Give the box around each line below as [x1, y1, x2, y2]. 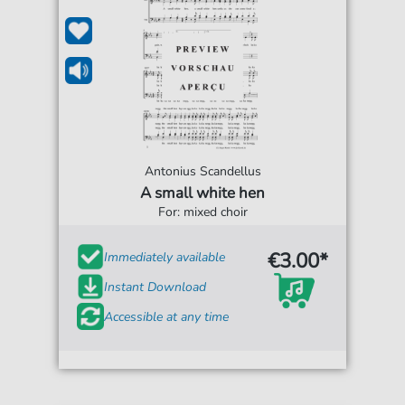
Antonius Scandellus [144, 163, 261, 181]
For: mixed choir [157, 203, 248, 221]
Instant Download [104, 278, 207, 296]
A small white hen [140, 183, 265, 204]
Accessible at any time [104, 307, 230, 325]
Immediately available [104, 248, 226, 266]
